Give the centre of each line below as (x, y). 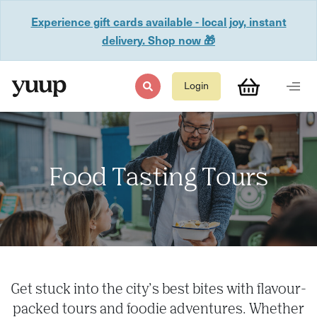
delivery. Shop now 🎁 (158, 40)
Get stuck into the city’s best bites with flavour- (158, 290)
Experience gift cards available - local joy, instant (158, 21)
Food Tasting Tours (158, 179)
